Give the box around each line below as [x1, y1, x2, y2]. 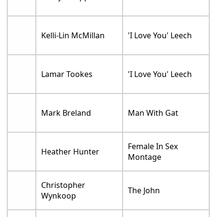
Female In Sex [128, 140, 178, 152]
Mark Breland [41, 107, 92, 118]
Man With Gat [128, 107, 179, 118]
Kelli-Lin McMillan [41, 30, 105, 41]
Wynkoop [41, 190, 77, 201]
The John [128, 185, 160, 196]
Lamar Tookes [41, 68, 93, 79]
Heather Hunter [41, 146, 100, 157]
